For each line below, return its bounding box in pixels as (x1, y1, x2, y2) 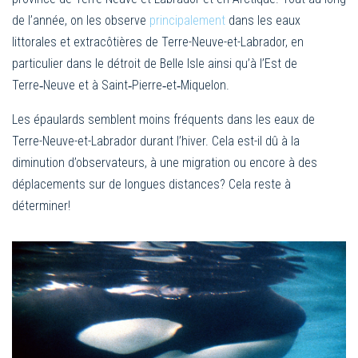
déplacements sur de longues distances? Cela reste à (12, 176, 291, 192)
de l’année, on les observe (12, 12, 149, 28)
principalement (149, 12, 225, 28)
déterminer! (12, 197, 70, 213)
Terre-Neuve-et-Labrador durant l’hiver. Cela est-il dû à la (12, 133, 300, 149)
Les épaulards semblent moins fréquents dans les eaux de (12, 111, 315, 127)
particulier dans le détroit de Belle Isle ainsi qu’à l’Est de (12, 55, 297, 71)
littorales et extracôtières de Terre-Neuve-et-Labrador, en (12, 34, 304, 50)
